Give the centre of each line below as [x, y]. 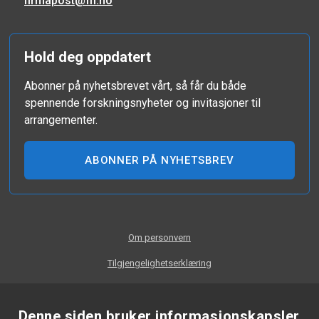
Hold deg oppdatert [87, 57]
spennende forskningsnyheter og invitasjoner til [142, 103]
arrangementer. [61, 120]
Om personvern [159, 237]
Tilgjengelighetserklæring [159, 263]
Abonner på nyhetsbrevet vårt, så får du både [135, 85]
